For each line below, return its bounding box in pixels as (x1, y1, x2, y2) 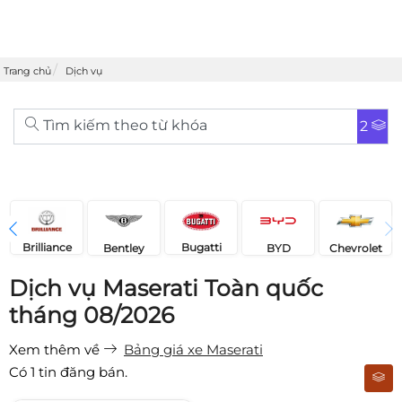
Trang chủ (4, 65, 51, 77)
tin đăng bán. (35, 363, 127, 381)
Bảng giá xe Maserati (124, 341, 263, 359)
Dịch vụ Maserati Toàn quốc (9, 275, 323, 302)
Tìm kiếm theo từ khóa (39, 116, 207, 134)
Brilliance (22, 240, 72, 254)
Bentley (103, 240, 144, 255)
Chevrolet (328, 240, 382, 255)
